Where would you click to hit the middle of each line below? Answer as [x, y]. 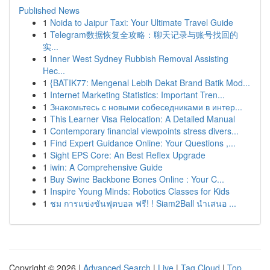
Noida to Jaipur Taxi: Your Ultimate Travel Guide [142, 22]
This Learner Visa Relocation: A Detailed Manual [143, 119]
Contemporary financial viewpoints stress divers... [144, 131]
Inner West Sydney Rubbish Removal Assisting [139, 58]
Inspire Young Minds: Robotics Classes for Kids [140, 191]
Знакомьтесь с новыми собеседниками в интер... [146, 107]
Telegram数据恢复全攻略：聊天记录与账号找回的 [144, 34]
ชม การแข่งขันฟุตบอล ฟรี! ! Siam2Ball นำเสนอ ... [143, 203]
